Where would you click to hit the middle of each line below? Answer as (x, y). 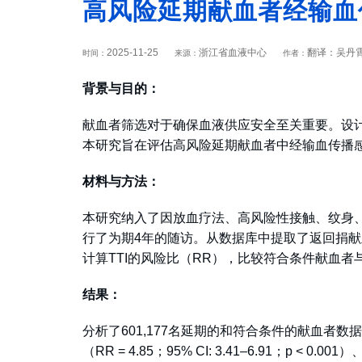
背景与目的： (121, 89)
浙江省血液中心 (233, 53)
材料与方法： (121, 182)
